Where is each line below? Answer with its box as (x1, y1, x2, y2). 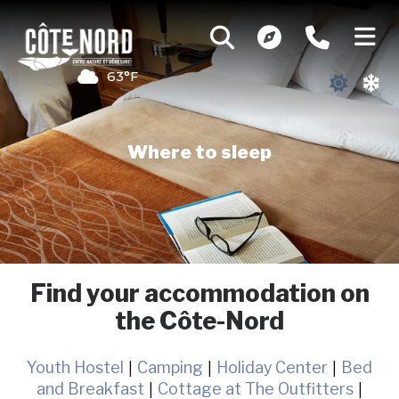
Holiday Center (216, 358, 328, 378)
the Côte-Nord (115, 305, 284, 336)
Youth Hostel (27, 358, 124, 378)
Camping (137, 358, 203, 378)
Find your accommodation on (29, 278, 370, 308)
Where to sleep (127, 141, 272, 164)
